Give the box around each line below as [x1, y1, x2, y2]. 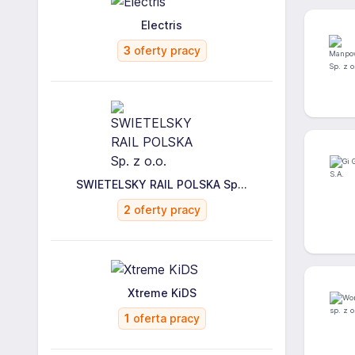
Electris [141, 18, 182, 32]
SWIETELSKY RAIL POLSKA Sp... [76, 177, 247, 191]
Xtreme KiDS [127, 286, 197, 300]
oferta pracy [129, 311, 200, 325]
